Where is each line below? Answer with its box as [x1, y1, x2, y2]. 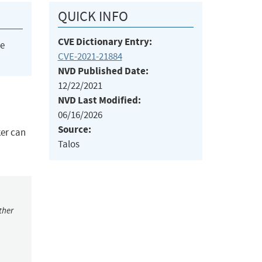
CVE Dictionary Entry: [57, 35, 152, 49]
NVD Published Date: [57, 64, 149, 78]
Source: [57, 123, 91, 137]
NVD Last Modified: [57, 94, 141, 108]
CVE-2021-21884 [57, 50, 122, 63]
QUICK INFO [57, 8, 128, 26]
